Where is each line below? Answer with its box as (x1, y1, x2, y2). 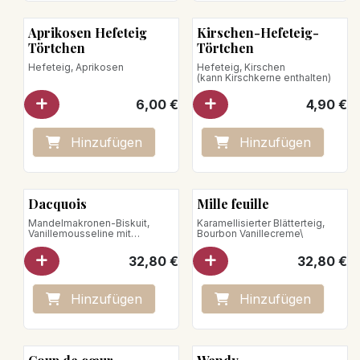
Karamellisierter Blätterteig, (196, 217, 325, 230)
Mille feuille (196, 195, 269, 213)
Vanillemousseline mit (27, 227, 131, 240)
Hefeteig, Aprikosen (27, 60, 124, 73)
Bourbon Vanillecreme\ (196, 227, 303, 240)
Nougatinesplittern (27, 238, 116, 251)
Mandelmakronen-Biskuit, (27, 217, 149, 230)
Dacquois (27, 195, 87, 213)
